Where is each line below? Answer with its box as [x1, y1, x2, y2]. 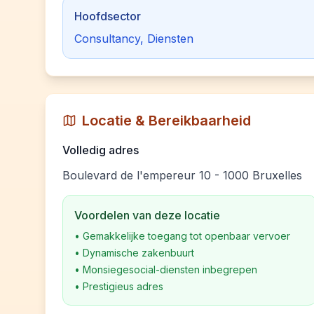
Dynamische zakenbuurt [83, 247, 194, 259]
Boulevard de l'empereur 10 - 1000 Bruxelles [62, 168, 302, 182]
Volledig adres [62, 143, 139, 157]
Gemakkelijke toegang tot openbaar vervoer [83, 230, 290, 242]
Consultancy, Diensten [74, 32, 193, 46]
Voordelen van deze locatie [74, 208, 220, 222]
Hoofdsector [74, 9, 141, 23]
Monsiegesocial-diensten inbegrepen [83, 264, 257, 275]
